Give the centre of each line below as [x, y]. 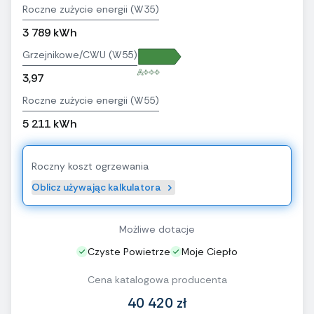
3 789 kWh [49, 33]
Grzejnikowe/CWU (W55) [80, 55]
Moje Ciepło [210, 252]
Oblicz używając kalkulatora [96, 187]
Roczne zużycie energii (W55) [91, 101]
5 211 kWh [49, 124]
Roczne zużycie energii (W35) [91, 9]
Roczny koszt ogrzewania [90, 166]
